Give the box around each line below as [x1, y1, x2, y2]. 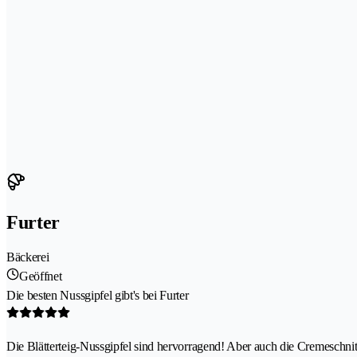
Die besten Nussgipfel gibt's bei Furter [6, 288, 189, 303]
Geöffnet [19, 269, 62, 284]
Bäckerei [6, 250, 49, 265]
